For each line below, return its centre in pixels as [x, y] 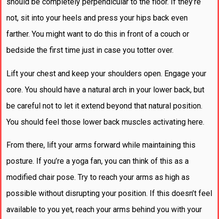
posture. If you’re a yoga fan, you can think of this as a [98, 161]
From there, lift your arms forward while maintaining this [101, 145]
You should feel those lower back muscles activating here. [106, 122]
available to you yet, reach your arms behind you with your [104, 209]
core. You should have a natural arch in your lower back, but [105, 89]
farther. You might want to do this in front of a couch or [98, 34]
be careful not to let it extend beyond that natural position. [104, 106]
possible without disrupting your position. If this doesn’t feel [109, 193]
